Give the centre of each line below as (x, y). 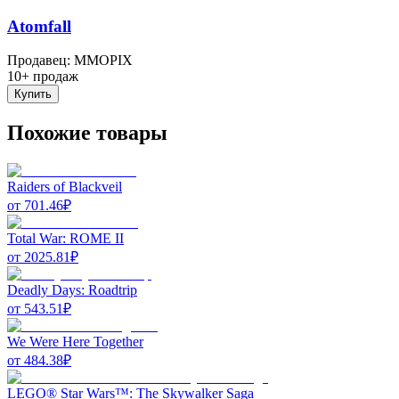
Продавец (37, 61)
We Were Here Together (75, 342)
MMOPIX (103, 61)
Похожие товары (87, 133)
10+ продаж (43, 77)
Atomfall (39, 26)
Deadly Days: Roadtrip (72, 290)
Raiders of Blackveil (65, 187)
